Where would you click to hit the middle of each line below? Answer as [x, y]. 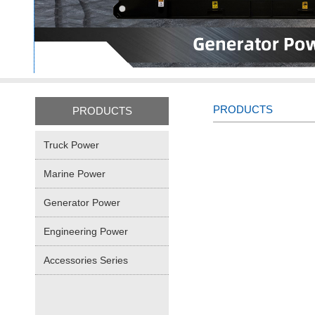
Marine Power [75, 174]
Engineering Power [86, 231]
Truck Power [71, 145]
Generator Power [82, 202]
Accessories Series [86, 260]
